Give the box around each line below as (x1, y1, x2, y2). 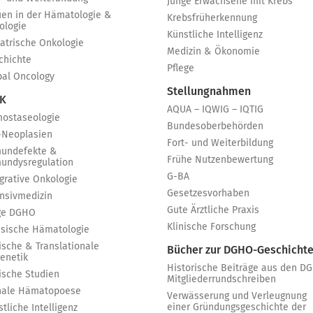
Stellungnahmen (167, 86, 251, 97)
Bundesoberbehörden (167, 122, 263, 131)
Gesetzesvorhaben (167, 189, 249, 198)
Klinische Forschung (167, 222, 256, 232)
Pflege (167, 64, 194, 73)
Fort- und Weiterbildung (167, 138, 273, 148)
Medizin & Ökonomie (167, 47, 260, 57)
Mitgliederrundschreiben (167, 275, 276, 284)
